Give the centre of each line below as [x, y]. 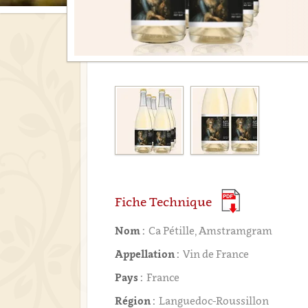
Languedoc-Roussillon [214, 300]
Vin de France [216, 254]
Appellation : [147, 254]
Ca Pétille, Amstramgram [211, 230]
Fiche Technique [164, 202]
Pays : [129, 277]
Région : [135, 300]
